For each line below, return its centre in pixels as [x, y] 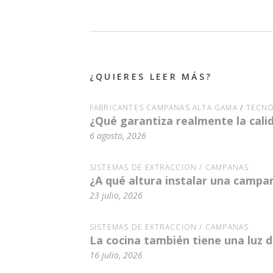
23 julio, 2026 [116, 196]
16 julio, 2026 [116, 255]
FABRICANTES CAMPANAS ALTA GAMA [163, 108]
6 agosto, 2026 [118, 135]
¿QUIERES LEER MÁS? [151, 76]
